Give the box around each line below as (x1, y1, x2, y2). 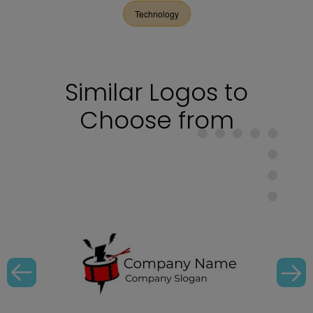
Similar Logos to (65, 75, 248, 109)
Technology (134, 8, 179, 20)
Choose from (79, 103, 234, 137)
